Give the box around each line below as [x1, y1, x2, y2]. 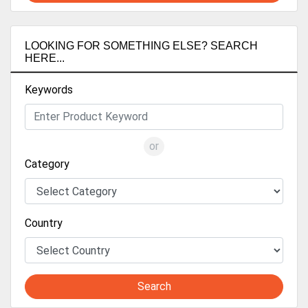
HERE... [25, 52, 65, 65]
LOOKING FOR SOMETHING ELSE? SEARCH [25, 40, 258, 52]
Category [25, 157, 69, 171]
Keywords [25, 83, 73, 97]
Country [25, 217, 63, 230]
